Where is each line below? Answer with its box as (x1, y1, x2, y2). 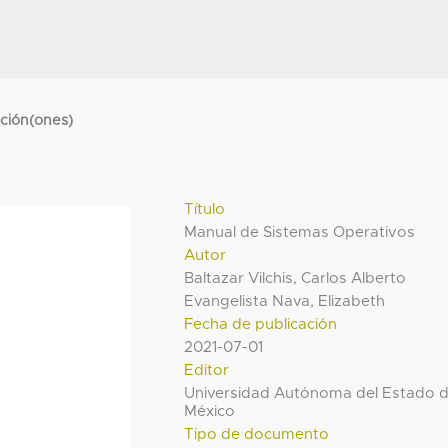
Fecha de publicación (184, 316, 338, 332)
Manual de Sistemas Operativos (184, 224, 416, 240)
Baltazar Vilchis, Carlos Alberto (184, 270, 407, 286)
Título (184, 201, 226, 217)
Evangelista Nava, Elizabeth (184, 293, 386, 309)
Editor (184, 362, 230, 378)
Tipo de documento (184, 426, 330, 442)
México (184, 403, 236, 419)
